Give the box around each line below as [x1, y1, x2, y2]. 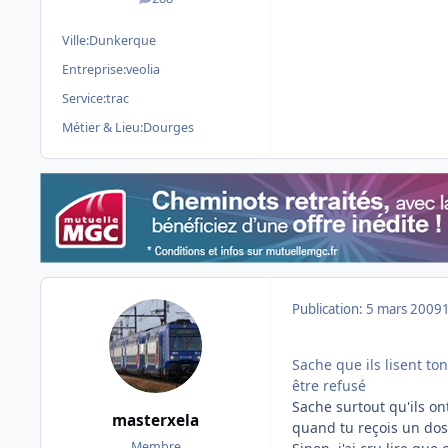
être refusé [292, 376, 366, 396]
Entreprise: [62, 61, 126, 79]
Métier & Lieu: [62, 119, 143, 137]
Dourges [143, 119, 194, 137]
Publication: [292, 300, 366, 319]
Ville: [62, 31, 89, 49]
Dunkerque [89, 31, 156, 49]
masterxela [112, 410, 199, 432]
